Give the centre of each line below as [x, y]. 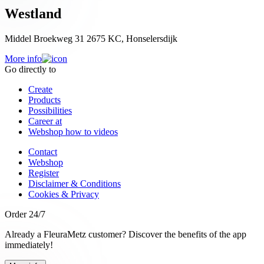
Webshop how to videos [73, 131]
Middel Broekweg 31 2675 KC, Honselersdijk [91, 38]
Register [44, 173]
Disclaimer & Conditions [75, 183]
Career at [45, 121]
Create [40, 89]
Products [44, 100]
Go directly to [30, 69]
